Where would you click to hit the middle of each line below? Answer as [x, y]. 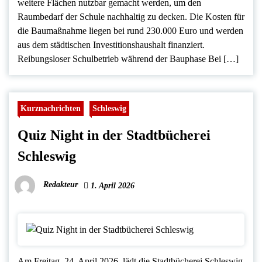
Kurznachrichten [51, 108]
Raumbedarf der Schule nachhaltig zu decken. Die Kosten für [131, 16]
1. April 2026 [111, 185]
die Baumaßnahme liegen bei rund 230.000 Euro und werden [130, 30]
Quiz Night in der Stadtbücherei [114, 135]
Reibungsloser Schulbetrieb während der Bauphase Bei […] [128, 58]
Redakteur [61, 185]
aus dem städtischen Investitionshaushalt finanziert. [111, 44]
